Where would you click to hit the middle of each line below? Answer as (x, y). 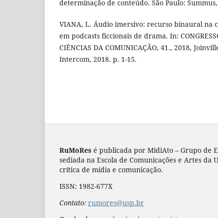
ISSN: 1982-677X (86, 186)
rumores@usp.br (116, 203)
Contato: (73, 203)
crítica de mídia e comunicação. (111, 170)
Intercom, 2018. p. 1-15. (98, 59)
